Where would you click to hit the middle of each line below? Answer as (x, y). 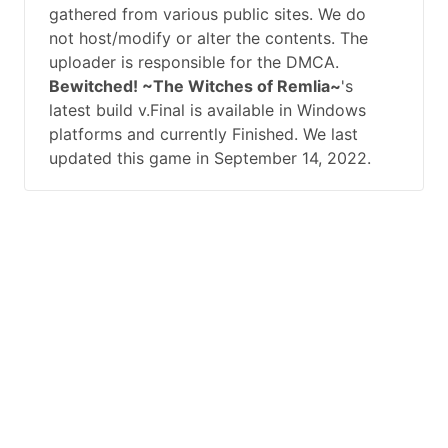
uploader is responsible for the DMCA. (194, 61)
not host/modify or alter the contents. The (208, 37)
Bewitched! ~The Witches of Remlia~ (195, 85)
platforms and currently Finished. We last (203, 133)
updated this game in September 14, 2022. (210, 157)
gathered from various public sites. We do (207, 13)
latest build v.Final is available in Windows (207, 109)
